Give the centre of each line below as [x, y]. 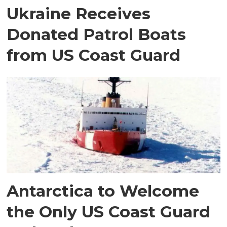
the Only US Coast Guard [109, 211]
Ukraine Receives [79, 14]
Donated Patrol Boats [97, 34]
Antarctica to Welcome [103, 191]
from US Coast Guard [94, 55]
